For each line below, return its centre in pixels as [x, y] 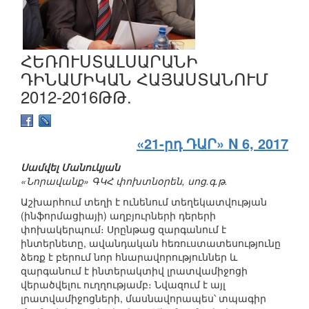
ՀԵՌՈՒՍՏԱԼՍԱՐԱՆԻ [109, 60]
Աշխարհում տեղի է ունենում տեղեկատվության [144, 202]
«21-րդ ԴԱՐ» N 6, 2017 [212, 143]
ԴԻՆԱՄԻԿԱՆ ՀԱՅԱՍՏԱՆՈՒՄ [144, 78]
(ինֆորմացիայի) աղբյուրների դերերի [118, 216]
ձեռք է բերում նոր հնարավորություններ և [129, 257]
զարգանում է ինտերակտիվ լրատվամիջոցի [134, 271]
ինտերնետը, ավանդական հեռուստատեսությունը [151, 243]
